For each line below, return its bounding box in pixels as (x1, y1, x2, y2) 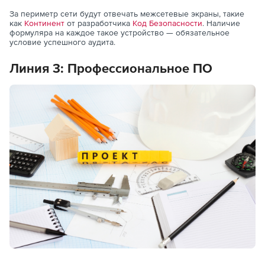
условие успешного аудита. (9, 37, 115, 47)
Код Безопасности (132, 18, 202, 28)
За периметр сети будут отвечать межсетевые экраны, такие (9, 9, 244, 19)
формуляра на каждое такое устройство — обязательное (9, 28, 230, 38)
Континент (24, 18, 64, 28)
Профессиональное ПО (67, 61, 212, 76)
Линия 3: (9, 61, 67, 76)
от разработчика (64, 18, 132, 28)
